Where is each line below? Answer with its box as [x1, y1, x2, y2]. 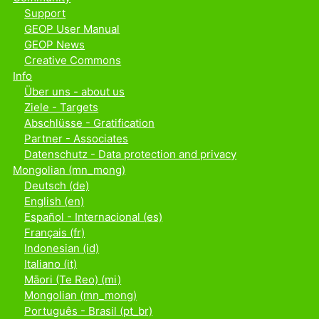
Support [24, 6, 66, 20]
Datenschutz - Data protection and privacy [24, 147, 237, 161]
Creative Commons [24, 53, 122, 67]
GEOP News [24, 38, 85, 51]
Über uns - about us [24, 85, 125, 98]
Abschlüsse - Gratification [24, 116, 155, 130]
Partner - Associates [24, 132, 129, 145]
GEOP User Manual [24, 22, 120, 36]
